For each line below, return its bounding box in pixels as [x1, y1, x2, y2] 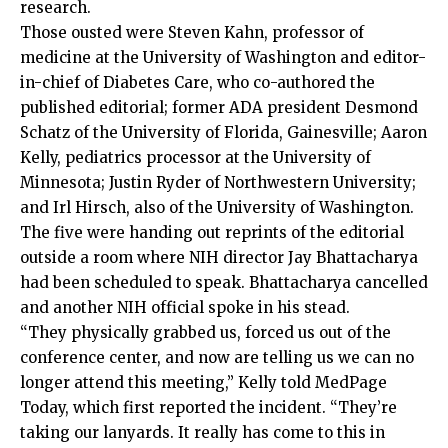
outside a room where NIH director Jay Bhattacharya [20, 247, 418, 267]
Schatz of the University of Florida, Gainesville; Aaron [20, 122, 427, 142]
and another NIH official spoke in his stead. [20, 297, 350, 317]
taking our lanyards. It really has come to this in [20, 422, 385, 442]
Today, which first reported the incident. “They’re [20, 397, 397, 417]
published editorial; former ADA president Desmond [20, 97, 418, 117]
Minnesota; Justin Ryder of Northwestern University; [20, 172, 416, 192]
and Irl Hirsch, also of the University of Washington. [20, 197, 414, 217]
